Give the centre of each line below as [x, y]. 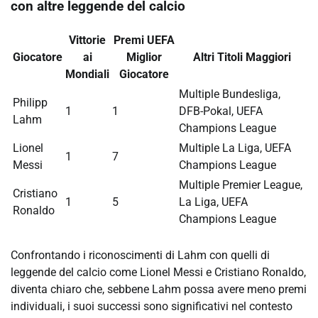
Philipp [30, 102]
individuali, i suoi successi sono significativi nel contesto [152, 306]
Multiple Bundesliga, [230, 94]
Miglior [144, 57]
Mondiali [87, 74]
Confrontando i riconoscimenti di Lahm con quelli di [140, 255]
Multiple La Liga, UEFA [235, 148]
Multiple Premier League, [241, 185]
